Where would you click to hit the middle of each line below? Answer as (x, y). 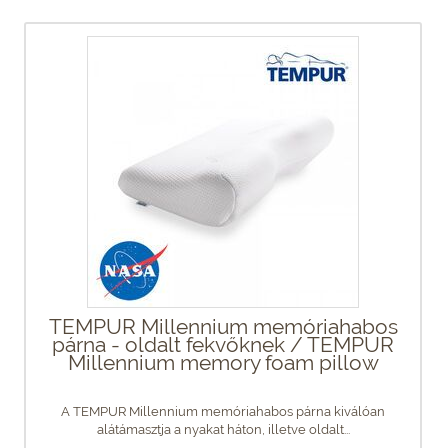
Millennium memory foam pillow (223, 362)
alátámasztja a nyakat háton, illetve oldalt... (223, 429)
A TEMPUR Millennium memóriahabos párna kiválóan (223, 411)
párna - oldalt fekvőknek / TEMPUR (223, 344)
